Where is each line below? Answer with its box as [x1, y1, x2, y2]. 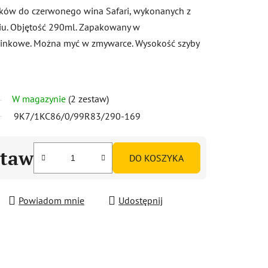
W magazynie [12, 92, 68, 105]
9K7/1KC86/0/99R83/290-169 [14, 109, 141, 122]
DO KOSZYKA [129, 151, 184, 164]
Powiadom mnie [19, 194, 84, 206]
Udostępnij [118, 194, 163, 206]
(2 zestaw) [68, 92, 109, 105]
